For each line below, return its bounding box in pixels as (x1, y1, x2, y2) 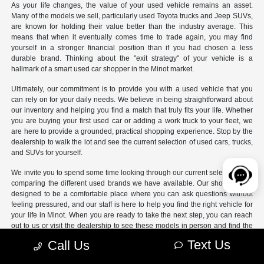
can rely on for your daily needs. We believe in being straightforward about (11, 95, 253, 104)
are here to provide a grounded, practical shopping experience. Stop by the (11, 127, 253, 136)
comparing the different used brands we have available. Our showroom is (11, 179, 253, 188)
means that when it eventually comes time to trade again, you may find (11, 33, 253, 42)
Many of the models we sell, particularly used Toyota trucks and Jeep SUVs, (11, 12, 253, 21)
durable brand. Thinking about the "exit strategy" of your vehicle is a (11, 54, 253, 63)
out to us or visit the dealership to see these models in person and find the (11, 222, 253, 230)
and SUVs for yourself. (11, 148, 83, 157)
